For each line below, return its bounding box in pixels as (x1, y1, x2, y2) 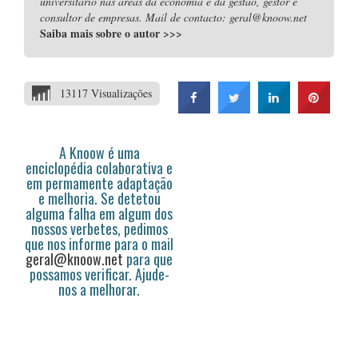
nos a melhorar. (58, 279, 140, 300)
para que (123, 249, 173, 269)
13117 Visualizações (60, 86, 152, 101)
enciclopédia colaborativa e (26, 157, 173, 178)
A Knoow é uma (58, 142, 140, 163)
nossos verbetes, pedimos (30, 218, 168, 239)
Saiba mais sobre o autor (40, 25, 163, 42)
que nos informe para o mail (25, 233, 173, 254)
